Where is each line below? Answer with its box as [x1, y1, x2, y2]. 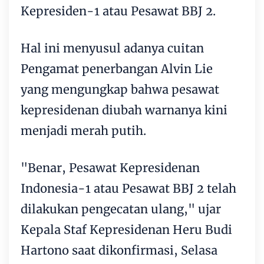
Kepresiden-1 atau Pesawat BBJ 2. [21, 3, 216, 18]
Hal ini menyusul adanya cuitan [21, 40, 204, 55]
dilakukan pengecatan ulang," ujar [21, 201, 221, 216]
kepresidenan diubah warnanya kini [21, 102, 227, 117]
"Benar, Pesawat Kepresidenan [21, 160, 200, 175]
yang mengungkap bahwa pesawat [21, 81, 219, 97]
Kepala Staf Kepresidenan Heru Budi [21, 222, 232, 237]
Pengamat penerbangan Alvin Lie [21, 61, 213, 76]
